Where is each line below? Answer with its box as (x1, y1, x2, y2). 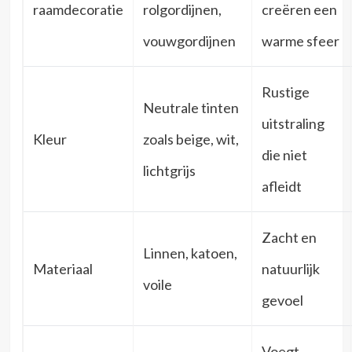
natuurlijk (261, 259, 320, 277)
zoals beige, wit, (142, 130, 239, 148)
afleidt (261, 177, 302, 195)
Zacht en (261, 228, 317, 246)
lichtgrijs (142, 161, 196, 179)
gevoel (261, 291, 303, 309)
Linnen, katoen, (142, 244, 237, 262)
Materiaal (32, 259, 93, 277)
